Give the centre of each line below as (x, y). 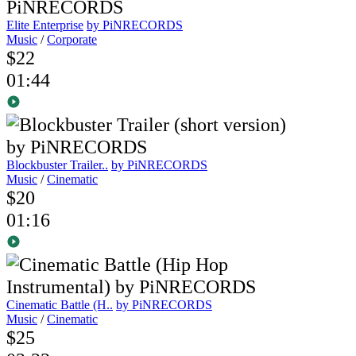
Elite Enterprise (45, 25)
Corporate (72, 40)
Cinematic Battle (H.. (60, 305)
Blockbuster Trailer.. (57, 165)
